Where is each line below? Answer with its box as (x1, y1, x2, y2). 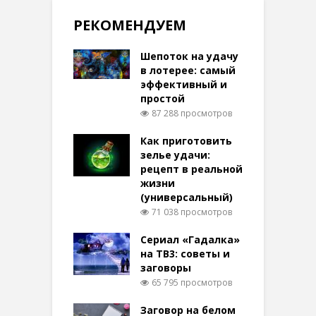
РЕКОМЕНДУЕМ (73, 15, 186, 35)
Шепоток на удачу (140, 49, 238, 63)
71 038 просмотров (152, 206, 232, 219)
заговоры (140, 261, 191, 275)
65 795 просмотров (152, 276, 232, 289)
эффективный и (140, 77, 227, 91)
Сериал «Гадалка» (140, 233, 240, 247)
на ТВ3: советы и (140, 247, 230, 261)
